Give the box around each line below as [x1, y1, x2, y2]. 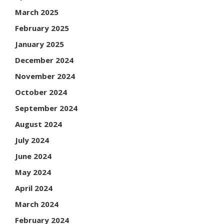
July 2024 [15, 135, 49, 145]
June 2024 [15, 151, 51, 161]
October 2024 [15, 87, 67, 97]
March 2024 [15, 199, 58, 209]
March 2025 [15, 7, 58, 17]
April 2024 [15, 183, 52, 193]
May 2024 [15, 167, 51, 177]
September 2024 [15, 103, 77, 113]
